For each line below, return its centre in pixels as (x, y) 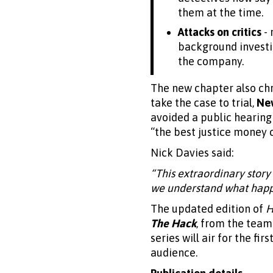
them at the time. (221, 12)
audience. (174, 252)
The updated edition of (208, 208)
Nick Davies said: (192, 152)
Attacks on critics (220, 32)
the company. (211, 61)
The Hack (173, 223)
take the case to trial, (204, 102)
